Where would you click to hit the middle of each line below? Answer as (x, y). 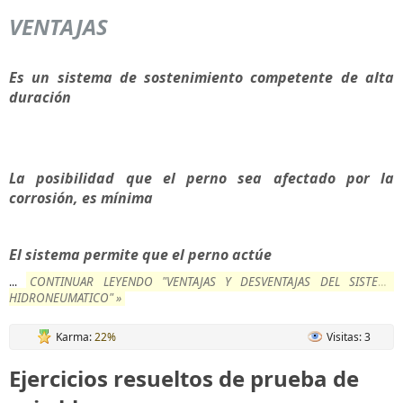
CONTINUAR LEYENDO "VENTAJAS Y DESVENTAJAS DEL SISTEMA (212, 282)
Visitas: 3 (349, 337)
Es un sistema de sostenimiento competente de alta (201, 77)
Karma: (75, 337)
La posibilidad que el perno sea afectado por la (201, 178)
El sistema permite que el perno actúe (140, 255)
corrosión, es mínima (81, 198)
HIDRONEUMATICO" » (65, 298)
